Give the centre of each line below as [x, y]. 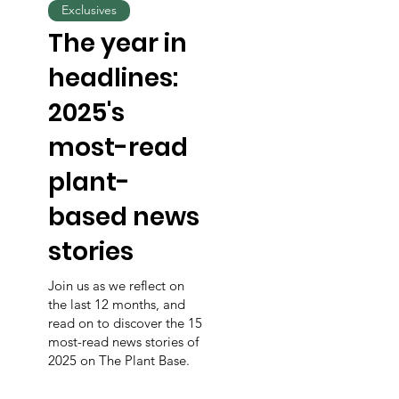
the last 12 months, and [116, 305]
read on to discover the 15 [125, 323]
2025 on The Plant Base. [118, 361]
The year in [117, 43]
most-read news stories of [123, 342]
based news [123, 216]
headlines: [113, 77]
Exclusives [89, 10]
